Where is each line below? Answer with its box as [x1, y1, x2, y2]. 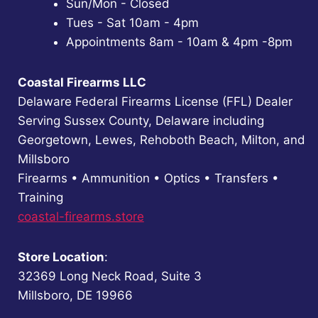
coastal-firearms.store [17, 209, 144, 224]
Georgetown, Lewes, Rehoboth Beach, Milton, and [17, 133, 305, 147]
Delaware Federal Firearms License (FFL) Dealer [17, 94, 292, 109]
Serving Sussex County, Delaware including [17, 114, 264, 128]
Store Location [17, 250, 104, 264]
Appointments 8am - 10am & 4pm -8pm [65, 35, 292, 49]
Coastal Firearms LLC [17, 75, 146, 89]
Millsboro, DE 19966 [17, 288, 133, 302]
